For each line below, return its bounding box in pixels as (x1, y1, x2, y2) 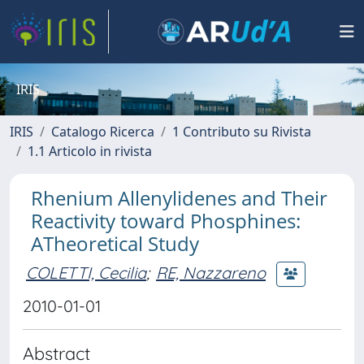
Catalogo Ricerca (51, 123, 154, 141)
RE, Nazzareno (156, 262, 266, 283)
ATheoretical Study (31, 230, 199, 257)
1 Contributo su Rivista (172, 123, 311, 141)
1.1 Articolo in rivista (28, 142, 152, 160)
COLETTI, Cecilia (26, 262, 146, 283)
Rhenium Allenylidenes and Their (31, 184, 327, 211)
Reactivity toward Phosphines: (31, 207, 301, 234)
